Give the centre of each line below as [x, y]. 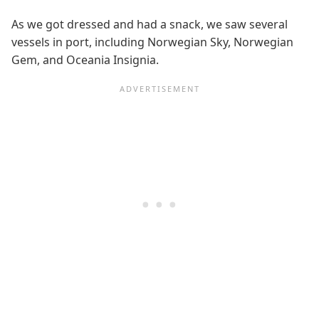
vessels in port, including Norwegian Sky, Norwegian [152, 42]
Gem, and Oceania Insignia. [85, 59]
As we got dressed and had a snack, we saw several [150, 24]
